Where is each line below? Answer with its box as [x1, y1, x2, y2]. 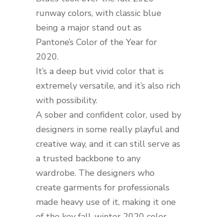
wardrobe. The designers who [36, 167, 155, 179]
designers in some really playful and [36, 124, 180, 135]
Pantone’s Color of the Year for [36, 36, 157, 48]
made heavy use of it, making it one [36, 196, 176, 208]
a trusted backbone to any [36, 153, 140, 164]
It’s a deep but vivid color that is [36, 65, 164, 77]
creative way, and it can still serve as [36, 138, 180, 150]
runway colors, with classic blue [36, 7, 161, 19]
